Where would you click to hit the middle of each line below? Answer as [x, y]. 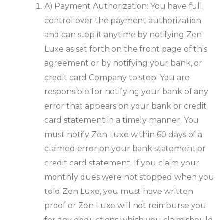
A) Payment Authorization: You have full [123, 6]
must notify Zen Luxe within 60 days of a [123, 135]
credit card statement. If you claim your [122, 163]
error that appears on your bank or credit [125, 106]
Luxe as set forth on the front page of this [126, 49]
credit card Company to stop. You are [117, 78]
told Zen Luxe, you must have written [119, 192]
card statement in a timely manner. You [122, 120]
